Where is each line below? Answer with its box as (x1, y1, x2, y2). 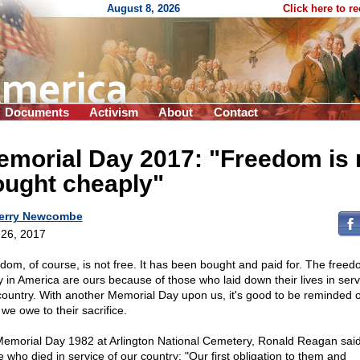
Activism (89, 105, 138, 119)
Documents (5, 105, 69, 119)
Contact (214, 105, 258, 119)
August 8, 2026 (107, 2, 180, 14)
